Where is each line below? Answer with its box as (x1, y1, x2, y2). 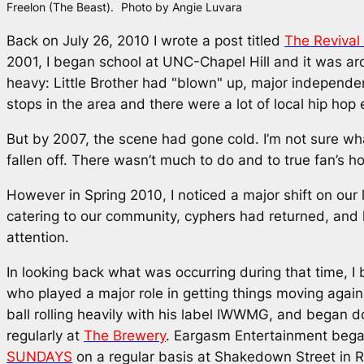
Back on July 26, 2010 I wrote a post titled (6, 32, 284, 50)
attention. (6, 229, 73, 246)
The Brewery (84, 327, 166, 344)
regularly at (6, 327, 84, 344)
